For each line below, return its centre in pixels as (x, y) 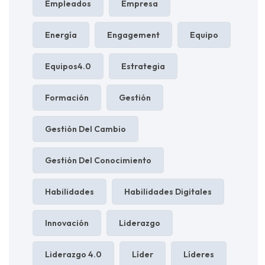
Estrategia (143, 66)
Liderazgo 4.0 (73, 254)
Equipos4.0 (68, 66)
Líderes (199, 254)
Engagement (133, 35)
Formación (67, 97)
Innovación (67, 223)
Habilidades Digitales (168, 191)
